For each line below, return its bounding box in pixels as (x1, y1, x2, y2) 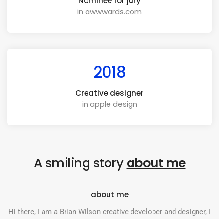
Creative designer (75, 88, 144, 99)
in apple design (82, 99, 137, 109)
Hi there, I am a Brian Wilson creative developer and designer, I (8, 207, 211, 216)
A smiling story (33, 153, 127, 172)
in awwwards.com (77, 6, 142, 17)
